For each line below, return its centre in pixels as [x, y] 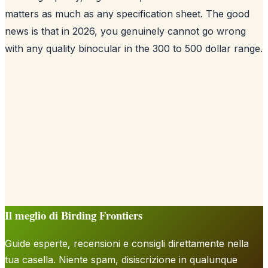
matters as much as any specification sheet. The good [127, 13]
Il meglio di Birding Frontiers [74, 215]
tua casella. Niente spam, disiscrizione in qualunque [121, 259]
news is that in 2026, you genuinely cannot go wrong [125, 31]
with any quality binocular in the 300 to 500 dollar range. [134, 48]
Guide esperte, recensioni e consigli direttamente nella [127, 243]
